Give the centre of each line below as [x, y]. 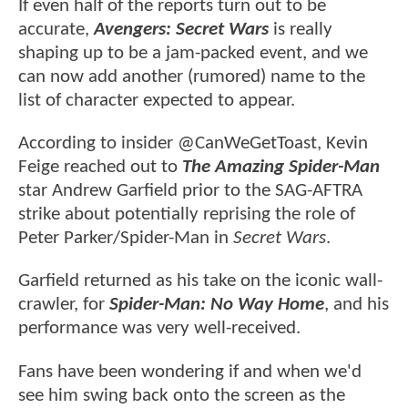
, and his [357, 305]
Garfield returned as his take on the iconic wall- [200, 281]
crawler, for [61, 305]
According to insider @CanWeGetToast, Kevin [193, 144]
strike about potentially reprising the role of [187, 215]
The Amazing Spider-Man [281, 168]
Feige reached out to [100, 168]
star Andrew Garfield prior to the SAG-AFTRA [190, 191]
